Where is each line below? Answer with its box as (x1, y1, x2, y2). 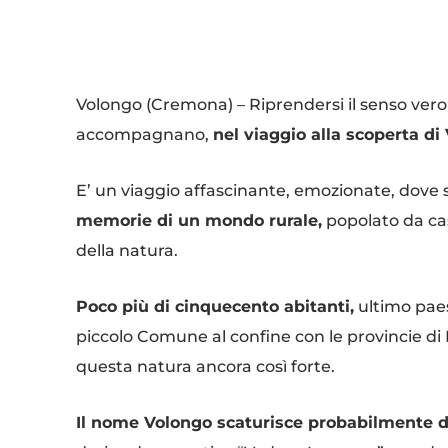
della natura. (76, 241, 178, 261)
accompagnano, (76, 125, 213, 145)
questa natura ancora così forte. (76, 357, 335, 377)
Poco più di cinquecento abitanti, (76, 297, 354, 317)
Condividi (123, 33, 173, 49)
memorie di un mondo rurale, (76, 211, 322, 231)
